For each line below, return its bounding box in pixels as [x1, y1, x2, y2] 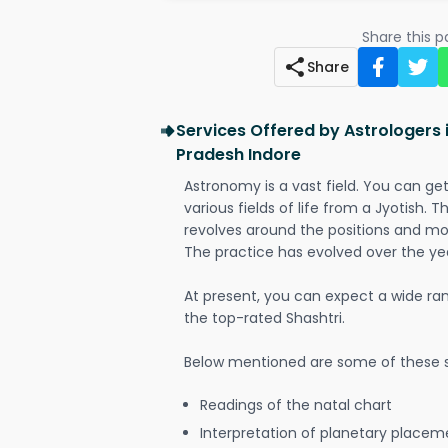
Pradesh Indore [176, 143, 301, 166]
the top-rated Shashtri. [184, 308, 345, 328]
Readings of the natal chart [200, 395, 392, 415]
